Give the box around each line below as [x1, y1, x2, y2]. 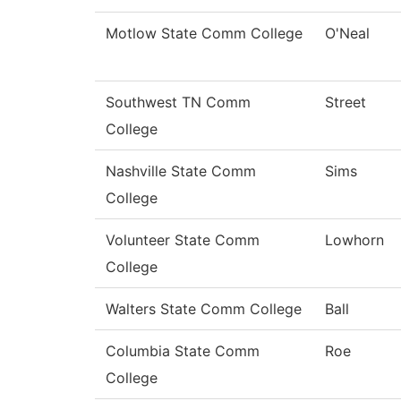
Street [325, 93, 366, 112]
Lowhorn [325, 231, 384, 250]
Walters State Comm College [106, 300, 302, 319]
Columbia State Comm [106, 342, 260, 361]
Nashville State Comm [106, 162, 256, 181]
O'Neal [325, 24, 370, 43]
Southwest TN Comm [106, 93, 251, 112]
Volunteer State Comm [106, 231, 260, 250]
